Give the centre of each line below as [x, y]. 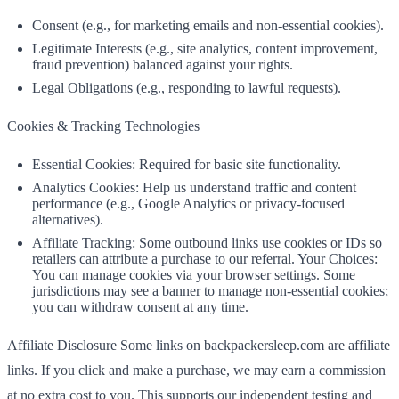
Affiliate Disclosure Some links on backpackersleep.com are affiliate [199, 345]
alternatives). [68, 220]
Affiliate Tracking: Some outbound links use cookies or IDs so [207, 243]
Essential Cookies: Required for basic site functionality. [187, 164]
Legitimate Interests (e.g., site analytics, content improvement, [205, 49]
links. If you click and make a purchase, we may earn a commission [196, 370]
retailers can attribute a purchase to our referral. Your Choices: [205, 259]
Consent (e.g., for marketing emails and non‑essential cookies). [208, 25]
